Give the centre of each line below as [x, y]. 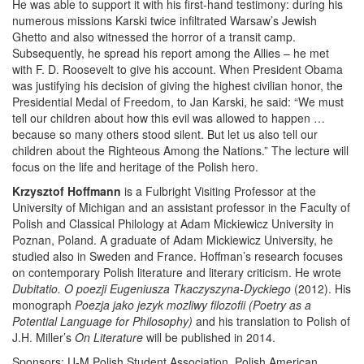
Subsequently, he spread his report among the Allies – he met [171, 53]
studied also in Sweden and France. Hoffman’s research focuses [178, 256]
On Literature [109, 337]
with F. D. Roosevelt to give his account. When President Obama [178, 69]
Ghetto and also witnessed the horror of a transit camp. [154, 37]
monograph [43, 305]
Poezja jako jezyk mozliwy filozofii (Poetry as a [193, 305]
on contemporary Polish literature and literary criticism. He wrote [177, 272]
